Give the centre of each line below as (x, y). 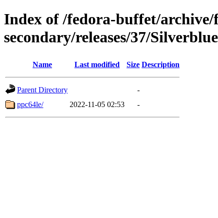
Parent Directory (42, 90)
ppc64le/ (30, 104)
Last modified (97, 64)
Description (161, 64)
